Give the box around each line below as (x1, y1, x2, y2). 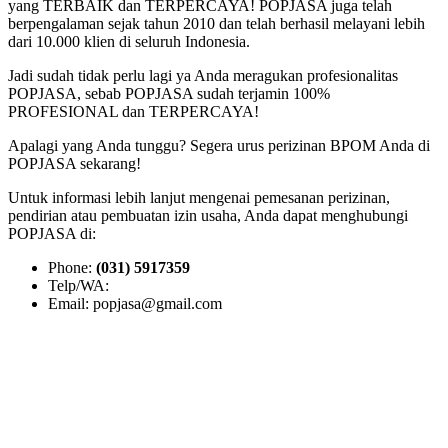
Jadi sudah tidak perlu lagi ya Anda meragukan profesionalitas (8, 66, 398, 84)
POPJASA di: (8, 224, 96, 242)
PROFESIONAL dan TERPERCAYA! (8, 102, 259, 120)
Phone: (48, 258, 96, 276)
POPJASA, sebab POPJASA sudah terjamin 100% (8, 84, 330, 102)
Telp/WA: (48, 276, 109, 294)
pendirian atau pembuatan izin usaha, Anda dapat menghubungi (8, 206, 408, 224)
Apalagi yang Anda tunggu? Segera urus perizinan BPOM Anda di (8, 136, 430, 154)
